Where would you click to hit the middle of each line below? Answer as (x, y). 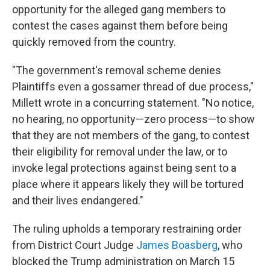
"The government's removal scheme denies (117, 70)
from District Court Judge (74, 245)
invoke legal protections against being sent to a (124, 168)
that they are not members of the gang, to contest (131, 135)
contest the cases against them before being (120, 26)
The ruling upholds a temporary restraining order (127, 229)
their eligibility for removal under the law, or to (120, 152)
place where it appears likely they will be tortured (128, 184)
